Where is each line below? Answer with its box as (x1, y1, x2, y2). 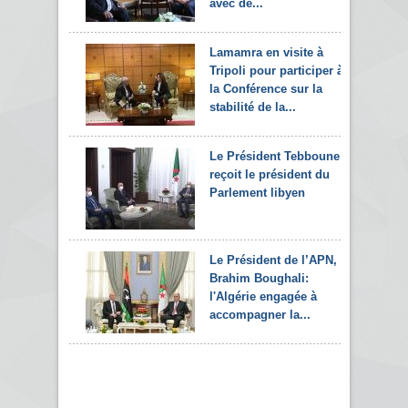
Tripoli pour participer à (209, 63, 343, 77)
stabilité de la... (209, 99, 296, 114)
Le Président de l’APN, (209, 252, 337, 267)
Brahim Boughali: (209, 270, 309, 285)
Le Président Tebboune (209, 148, 340, 163)
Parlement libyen (209, 185, 305, 199)
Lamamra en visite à (209, 45, 323, 59)
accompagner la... (209, 307, 311, 321)
